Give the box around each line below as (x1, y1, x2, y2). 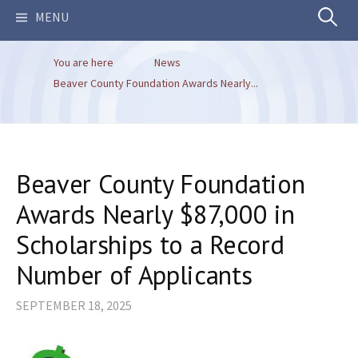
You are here (54, 55, 113, 70)
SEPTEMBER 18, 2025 (16, 297, 132, 314)
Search (313, 8, 350, 25)
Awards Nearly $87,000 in (16, 197, 295, 232)
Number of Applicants (16, 258, 253, 292)
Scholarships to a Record (16, 228, 284, 262)
